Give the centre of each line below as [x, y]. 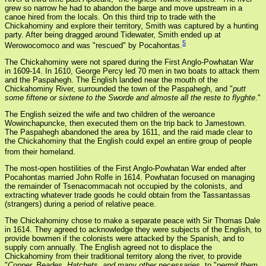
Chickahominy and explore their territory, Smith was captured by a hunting [132, 26]
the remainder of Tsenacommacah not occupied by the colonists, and [123, 186]
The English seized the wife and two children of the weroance [110, 115]
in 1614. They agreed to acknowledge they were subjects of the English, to [133, 230]
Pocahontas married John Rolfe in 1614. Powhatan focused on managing [130, 178]
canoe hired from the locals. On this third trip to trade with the [110, 17]
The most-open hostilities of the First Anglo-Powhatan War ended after [125, 169]
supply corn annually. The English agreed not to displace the [108, 248]
